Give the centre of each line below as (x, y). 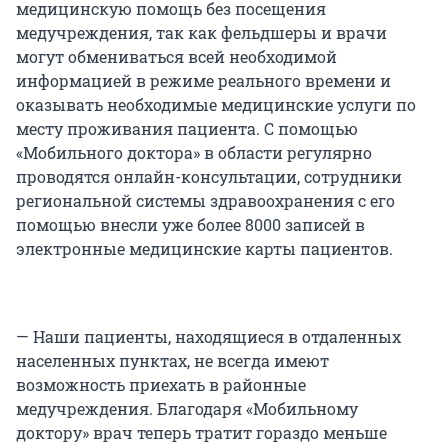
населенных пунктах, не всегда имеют (172, 361)
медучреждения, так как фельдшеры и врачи (201, 33)
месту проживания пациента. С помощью (187, 129)
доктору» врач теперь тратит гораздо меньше (201, 433)
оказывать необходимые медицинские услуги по (216, 105)
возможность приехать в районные (161, 385)
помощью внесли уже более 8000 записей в (190, 225)
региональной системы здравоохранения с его (205, 201)
